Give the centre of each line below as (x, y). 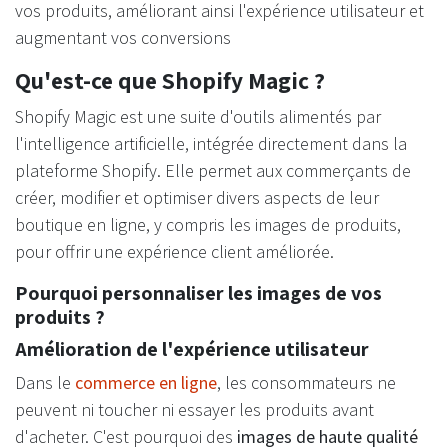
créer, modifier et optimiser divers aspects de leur (197, 198)
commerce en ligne (146, 383)
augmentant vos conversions (123, 38)
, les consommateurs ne (306, 383)
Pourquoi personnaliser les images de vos (198, 293)
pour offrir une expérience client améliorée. (174, 252)
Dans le (45, 383)
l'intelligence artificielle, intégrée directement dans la (211, 144)
